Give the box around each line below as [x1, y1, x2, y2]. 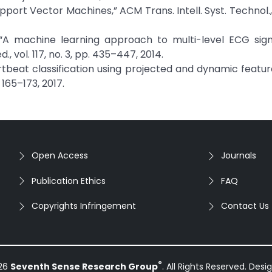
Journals [221, 149, 256, 161]
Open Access [32, 149, 88, 161]
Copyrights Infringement [32, 200, 136, 212]
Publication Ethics [32, 174, 106, 187]
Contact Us [221, 200, 269, 212]
